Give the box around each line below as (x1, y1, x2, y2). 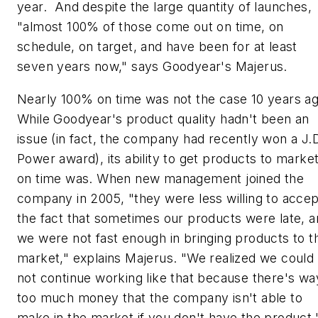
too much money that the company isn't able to (17, 290, 302, 305)
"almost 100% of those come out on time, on (17, 18, 284, 34)
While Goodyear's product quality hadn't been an (17, 111, 309, 126)
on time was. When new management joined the (17, 170, 305, 186)
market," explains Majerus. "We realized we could (17, 250, 314, 265)
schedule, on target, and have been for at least (17, 38, 297, 54)
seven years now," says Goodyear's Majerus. (17, 58, 287, 74)
